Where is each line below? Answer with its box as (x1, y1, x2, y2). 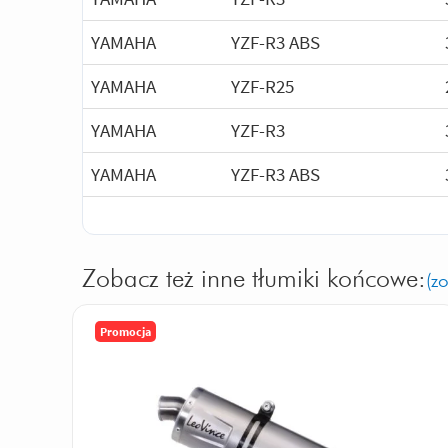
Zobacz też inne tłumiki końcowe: (82, 267, 426, 292)
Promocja (100, 323, 151, 339)
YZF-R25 (231, 74, 294, 98)
